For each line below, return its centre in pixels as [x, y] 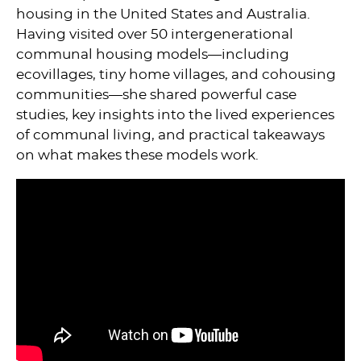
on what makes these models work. [137, 155]
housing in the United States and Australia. [163, 14]
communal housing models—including [152, 54]
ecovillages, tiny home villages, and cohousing [176, 74]
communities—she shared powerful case [156, 94]
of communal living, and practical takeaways [170, 135]
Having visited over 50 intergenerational [154, 34]
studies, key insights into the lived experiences [175, 114]
